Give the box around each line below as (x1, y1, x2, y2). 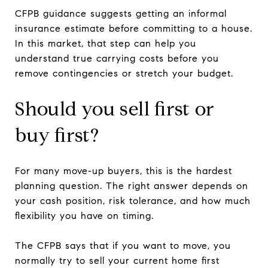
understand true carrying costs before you (15, 52, 219, 64)
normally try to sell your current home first (15, 254, 220, 266)
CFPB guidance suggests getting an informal (15, 7, 227, 19)
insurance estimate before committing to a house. (15, 22, 252, 34)
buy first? (15, 123, 99, 147)
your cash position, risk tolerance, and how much (15, 194, 251, 206)
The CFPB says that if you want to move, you (15, 239, 231, 251)
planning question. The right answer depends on (15, 179, 248, 191)
